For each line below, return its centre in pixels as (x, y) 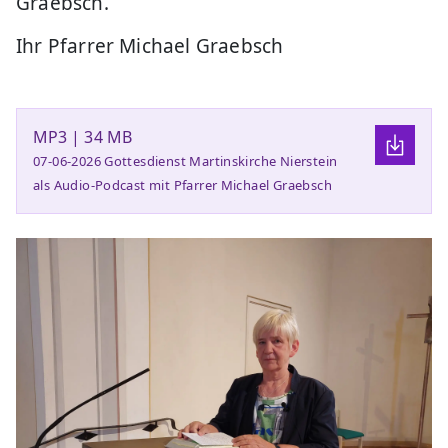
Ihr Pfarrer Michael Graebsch (150, 45)
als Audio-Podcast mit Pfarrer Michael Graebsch (182, 184)
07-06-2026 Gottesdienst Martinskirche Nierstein (185, 160)
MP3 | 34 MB (82, 136)
